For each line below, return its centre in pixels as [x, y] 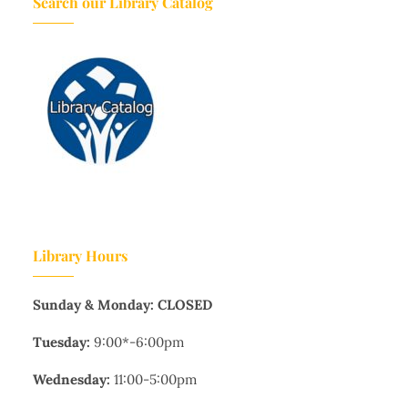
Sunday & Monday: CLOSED [122, 305]
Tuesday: [61, 342]
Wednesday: [71, 380]
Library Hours [80, 256]
